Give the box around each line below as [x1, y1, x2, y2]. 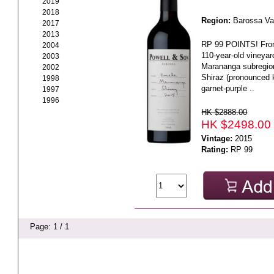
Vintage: [201, 133, 233, 143]
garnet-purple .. [201, 83, 255, 93]
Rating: [201, 144, 229, 154]
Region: [201, 15, 231, 25]
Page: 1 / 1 [30, 221, 70, 231]
